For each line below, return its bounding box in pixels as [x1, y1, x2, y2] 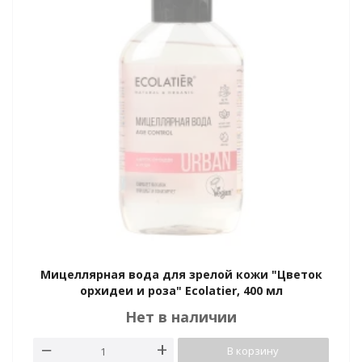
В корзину [227, 343, 280, 358]
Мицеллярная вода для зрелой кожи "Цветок [40, 267, 322, 282]
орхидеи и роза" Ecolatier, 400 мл [79, 283, 283, 298]
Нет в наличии [125, 307, 237, 326]
